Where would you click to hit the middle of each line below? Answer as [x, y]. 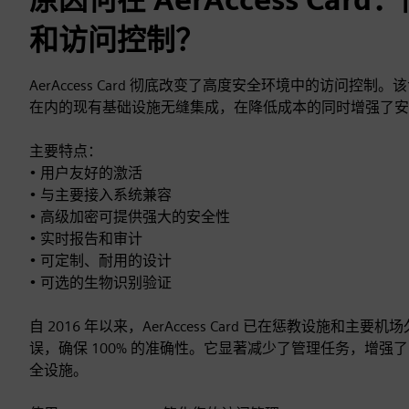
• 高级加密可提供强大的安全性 [130, 217]
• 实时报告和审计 [86, 239]
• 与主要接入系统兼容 [100, 195]
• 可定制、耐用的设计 [100, 261]
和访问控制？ [117, 40]
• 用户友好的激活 [86, 173]
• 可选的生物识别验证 [100, 283]
